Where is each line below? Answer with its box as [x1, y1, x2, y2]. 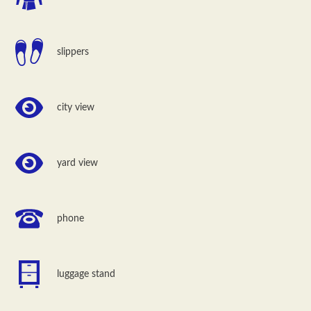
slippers [57, 47, 90, 57]
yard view [57, 158, 99, 168]
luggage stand [57, 269, 116, 279]
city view [57, 102, 95, 112]
